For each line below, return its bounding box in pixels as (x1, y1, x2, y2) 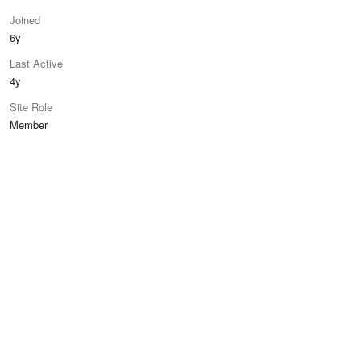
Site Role (10, 99, 52, 114)
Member (10, 117, 48, 132)
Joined (10, 12, 40, 27)
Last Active (10, 56, 63, 71)
